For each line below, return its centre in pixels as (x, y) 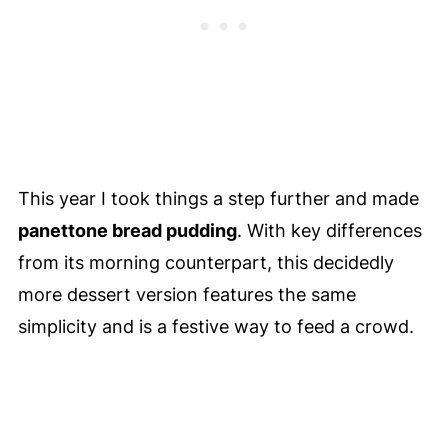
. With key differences (329, 230)
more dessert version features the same (186, 294)
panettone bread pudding (127, 230)
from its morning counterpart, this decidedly (205, 262)
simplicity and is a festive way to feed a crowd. (215, 326)
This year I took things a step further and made (218, 198)
